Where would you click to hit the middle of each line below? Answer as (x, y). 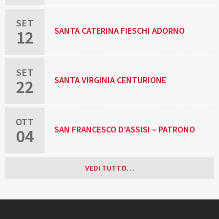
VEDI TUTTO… (109, 168)
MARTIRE (71, 16)
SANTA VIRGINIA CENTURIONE (110, 80)
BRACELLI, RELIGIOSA (94, 114)
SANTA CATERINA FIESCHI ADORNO (120, 31)
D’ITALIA (70, 164)
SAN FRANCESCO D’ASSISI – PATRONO (125, 130)
